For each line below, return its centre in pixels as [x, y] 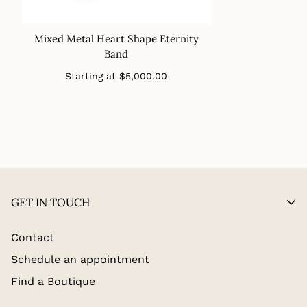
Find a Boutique [53, 281]
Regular [136, 71]
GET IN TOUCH [50, 202]
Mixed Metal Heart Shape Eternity [116, 38]
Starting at [93, 76]
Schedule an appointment [80, 259]
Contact [33, 237]
